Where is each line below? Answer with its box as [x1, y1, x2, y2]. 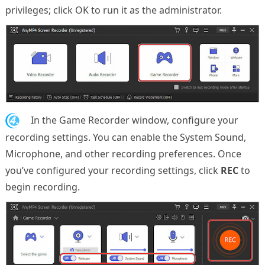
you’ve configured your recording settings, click [5, 164, 221, 177]
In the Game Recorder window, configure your [28, 113, 238, 127]
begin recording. [5, 180, 80, 194]
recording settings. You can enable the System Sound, [5, 131, 246, 144]
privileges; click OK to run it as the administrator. [5, 4, 222, 17]
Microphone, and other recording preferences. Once [5, 147, 241, 161]
